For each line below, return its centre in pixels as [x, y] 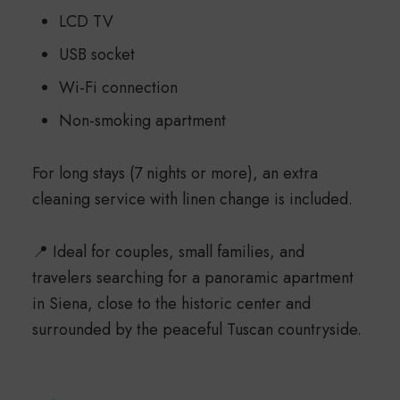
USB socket [96, 54]
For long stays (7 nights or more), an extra [175, 173]
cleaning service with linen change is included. [192, 199]
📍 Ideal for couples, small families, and [168, 251]
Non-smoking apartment [142, 120]
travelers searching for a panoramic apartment [192, 277]
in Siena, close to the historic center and [171, 303]
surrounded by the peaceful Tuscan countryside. [196, 329]
